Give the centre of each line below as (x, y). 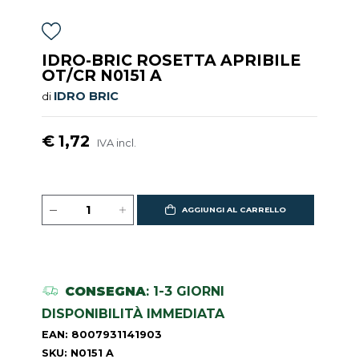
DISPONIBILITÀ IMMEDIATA (133, 313)
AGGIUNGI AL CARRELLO (234, 209)
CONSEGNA (105, 291)
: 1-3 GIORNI (185, 291)
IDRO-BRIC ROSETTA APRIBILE (171, 60)
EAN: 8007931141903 (102, 334)
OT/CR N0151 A (102, 75)
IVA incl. (117, 143)
